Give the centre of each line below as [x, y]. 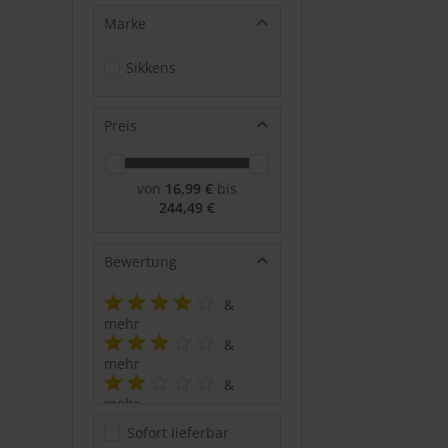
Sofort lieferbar [178, 432]
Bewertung [140, 261]
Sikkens [151, 67]
